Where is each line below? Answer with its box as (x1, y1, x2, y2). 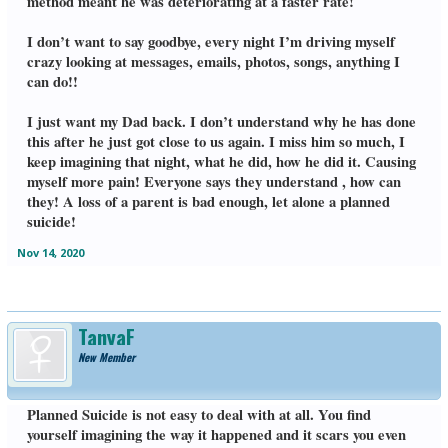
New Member (77, 349, 135, 366)
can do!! (26, 71, 78, 93)
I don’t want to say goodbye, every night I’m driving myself (26, 31, 395, 53)
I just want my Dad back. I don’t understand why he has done (26, 111, 416, 133)
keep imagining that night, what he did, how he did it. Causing (26, 151, 416, 173)
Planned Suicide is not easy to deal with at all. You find (26, 404, 371, 426)
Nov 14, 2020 (16, 245, 84, 261)
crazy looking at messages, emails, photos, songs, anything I (26, 51, 400, 73)
